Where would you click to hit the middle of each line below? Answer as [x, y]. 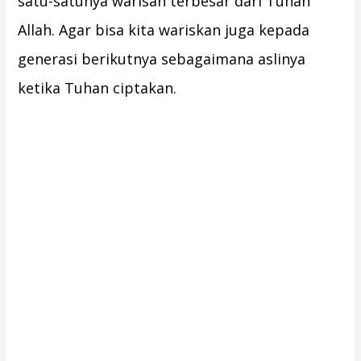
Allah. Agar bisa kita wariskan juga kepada [164, 30]
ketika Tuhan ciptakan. [98, 88]
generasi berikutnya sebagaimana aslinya [162, 59]
